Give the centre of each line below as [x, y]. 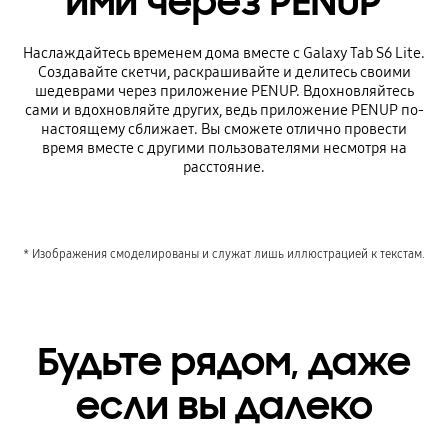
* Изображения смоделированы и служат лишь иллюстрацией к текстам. [224, 253]
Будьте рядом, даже [224, 362]
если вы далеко [224, 406]
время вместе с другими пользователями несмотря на [224, 148]
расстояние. [224, 167]
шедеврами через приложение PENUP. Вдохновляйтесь [224, 91]
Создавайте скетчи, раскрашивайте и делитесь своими [224, 72]
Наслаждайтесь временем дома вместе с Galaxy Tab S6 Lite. [224, 53]
